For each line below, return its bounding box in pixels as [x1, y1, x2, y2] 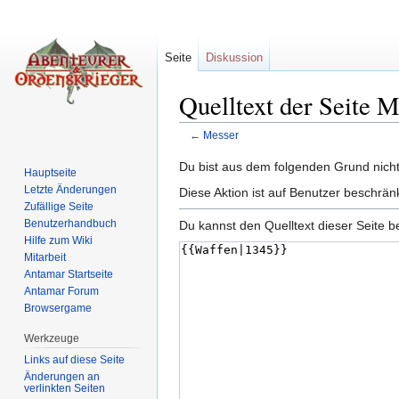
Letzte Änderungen [24, 183, 118, 196]
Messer [202, 129, 239, 142]
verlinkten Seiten [24, 381, 106, 395]
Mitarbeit [24, 250, 67, 264]
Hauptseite [24, 166, 77, 179]
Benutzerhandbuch [24, 216, 118, 230]
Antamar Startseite [24, 267, 114, 281]
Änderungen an [24, 370, 101, 383]
